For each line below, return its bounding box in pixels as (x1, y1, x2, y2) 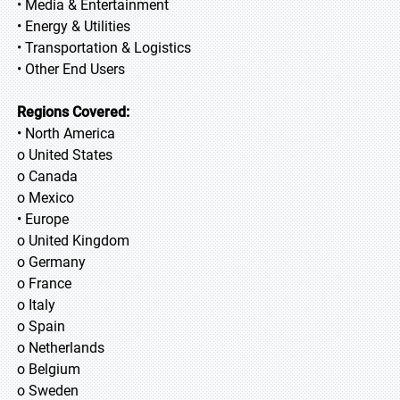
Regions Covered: (17, 104, 129, 121)
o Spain (17, 318, 65, 335)
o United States (17, 146, 112, 163)
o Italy (17, 296, 55, 313)
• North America (17, 125, 115, 142)
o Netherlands (17, 339, 104, 356)
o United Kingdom (17, 232, 129, 249)
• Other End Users (17, 61, 125, 78)
